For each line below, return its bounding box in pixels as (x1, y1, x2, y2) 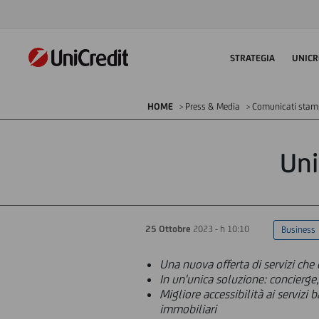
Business (281, 224, 315, 235)
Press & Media (185, 101, 240, 112)
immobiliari (159, 302, 216, 316)
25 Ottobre (145, 224, 191, 234)
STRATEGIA (230, 52, 275, 63)
